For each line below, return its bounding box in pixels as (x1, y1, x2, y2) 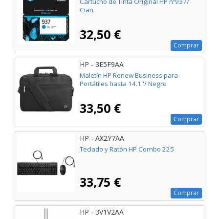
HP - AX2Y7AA (80, 133, 124, 143)
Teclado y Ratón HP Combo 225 (80, 144, 174, 153)
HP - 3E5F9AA (80, 59, 124, 69)
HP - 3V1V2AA (80, 207, 124, 217)
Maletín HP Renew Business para (80, 70, 178, 80)
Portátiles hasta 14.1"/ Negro (80, 79, 167, 88)
